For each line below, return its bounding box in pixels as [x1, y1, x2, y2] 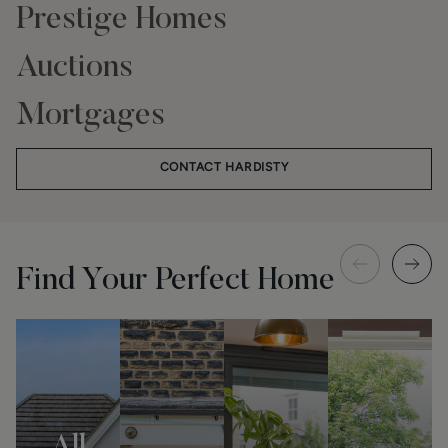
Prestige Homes [16, 4, 227, 36]
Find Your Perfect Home [16, 265, 335, 297]
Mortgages [16, 100, 165, 132]
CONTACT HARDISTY [159, 160, 289, 174]
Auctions [16, 52, 133, 84]
